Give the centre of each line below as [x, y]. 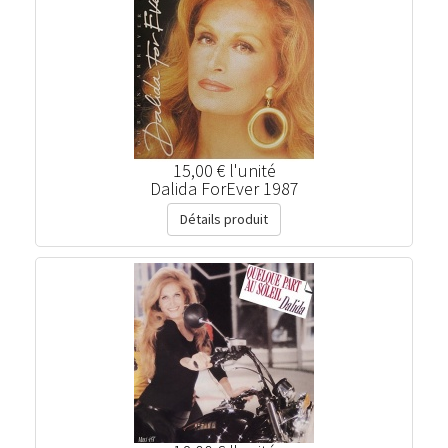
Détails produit [224, 219]
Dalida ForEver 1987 [224, 188]
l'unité [252, 170]
